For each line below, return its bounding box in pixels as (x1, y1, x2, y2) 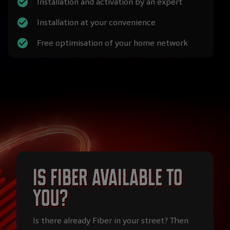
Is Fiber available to (33, 164, 183, 191)
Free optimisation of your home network (37, 37, 188, 49)
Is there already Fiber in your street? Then (33, 215, 188, 226)
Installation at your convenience (37, 17, 156, 28)
